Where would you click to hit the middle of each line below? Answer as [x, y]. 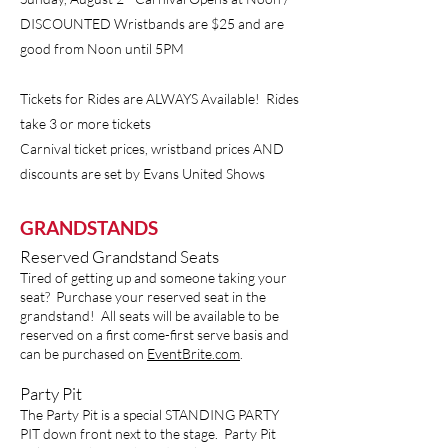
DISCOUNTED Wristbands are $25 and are [152, 23]
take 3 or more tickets [85, 123]
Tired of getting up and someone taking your [153, 277]
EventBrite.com [193, 353]
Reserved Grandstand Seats [119, 256]
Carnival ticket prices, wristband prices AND [152, 148]
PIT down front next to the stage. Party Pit [148, 433]
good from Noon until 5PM [102, 48]
